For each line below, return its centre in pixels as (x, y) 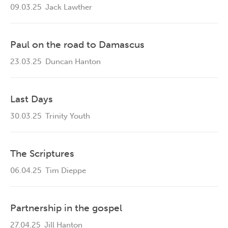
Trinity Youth (66, 116)
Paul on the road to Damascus (77, 45)
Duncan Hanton (71, 62)
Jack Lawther (67, 7)
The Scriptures (42, 154)
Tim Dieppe (64, 171)
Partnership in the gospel (66, 208)
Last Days (32, 99)
